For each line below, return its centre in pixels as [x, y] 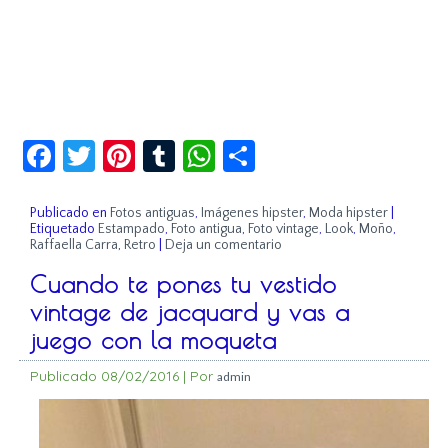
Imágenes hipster [252, 213]
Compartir [326, 148]
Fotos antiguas [153, 213]
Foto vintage [284, 229]
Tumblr [225, 148]
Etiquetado [63, 229]
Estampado [132, 229]
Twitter [147, 148]
